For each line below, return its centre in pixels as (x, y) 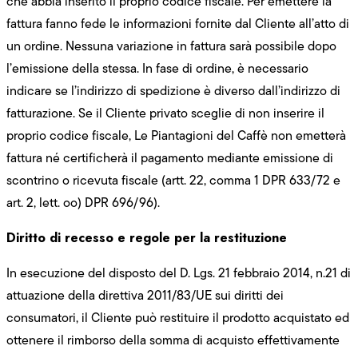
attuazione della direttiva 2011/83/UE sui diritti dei (145, 295)
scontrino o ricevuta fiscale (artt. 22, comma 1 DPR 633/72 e (173, 180)
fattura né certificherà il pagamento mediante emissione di (170, 157)
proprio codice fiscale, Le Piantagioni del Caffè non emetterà (176, 135)
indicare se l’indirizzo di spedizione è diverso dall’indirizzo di (173, 90)
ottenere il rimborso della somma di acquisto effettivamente (173, 340)
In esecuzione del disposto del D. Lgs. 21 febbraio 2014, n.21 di (179, 272)
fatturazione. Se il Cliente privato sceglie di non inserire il (165, 113)
